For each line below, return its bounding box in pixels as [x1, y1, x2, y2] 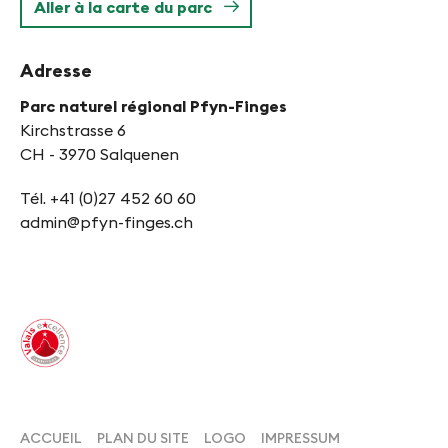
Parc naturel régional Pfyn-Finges [20, 96, 287, 117]
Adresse [20, 59, 92, 83]
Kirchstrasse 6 [20, 120, 126, 141]
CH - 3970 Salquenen [20, 144, 179, 165]
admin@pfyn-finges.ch [20, 212, 193, 233]
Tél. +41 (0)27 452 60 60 [20, 188, 196, 209]
